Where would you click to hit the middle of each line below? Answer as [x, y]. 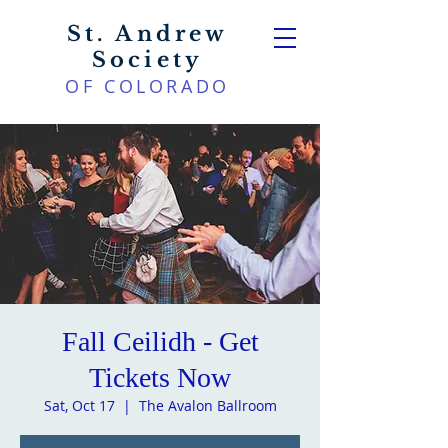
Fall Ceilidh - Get [160, 341]
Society [147, 60]
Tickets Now [160, 377]
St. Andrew [147, 34]
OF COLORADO [147, 86]
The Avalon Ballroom [207, 405]
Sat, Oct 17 [79, 405]
